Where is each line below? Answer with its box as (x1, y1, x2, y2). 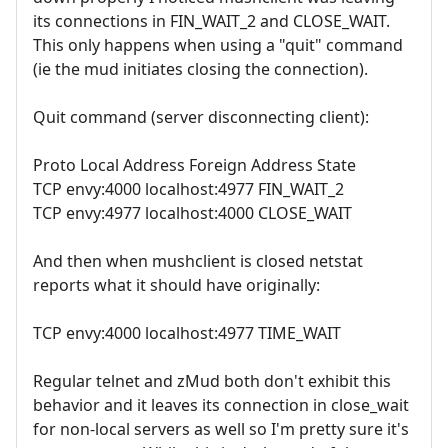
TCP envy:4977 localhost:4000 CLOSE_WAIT (33, 201, 352, 224)
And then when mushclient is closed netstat (33, 249, 363, 272)
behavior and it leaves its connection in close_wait (33, 393, 409, 416)
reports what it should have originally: (33, 273, 320, 296)
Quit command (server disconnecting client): (33, 105, 369, 128)
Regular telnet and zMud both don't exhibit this (33, 369, 391, 392)
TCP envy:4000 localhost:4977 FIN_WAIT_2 (33, 177, 344, 200)
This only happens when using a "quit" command (33, 33, 403, 56)
